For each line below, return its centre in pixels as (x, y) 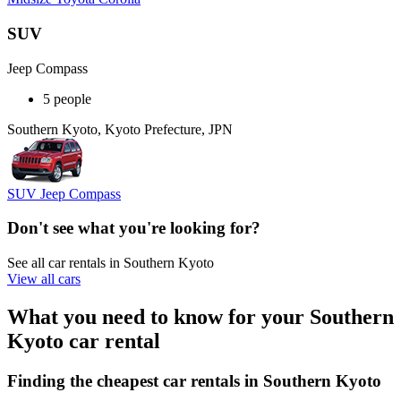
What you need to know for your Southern (200, 316)
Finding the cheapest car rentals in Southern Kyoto (194, 380)
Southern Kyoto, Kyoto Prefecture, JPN (120, 129)
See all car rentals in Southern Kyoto (111, 263)
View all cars (44, 279)
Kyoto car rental (84, 341)
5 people (67, 98)
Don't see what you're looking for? (134, 228)
